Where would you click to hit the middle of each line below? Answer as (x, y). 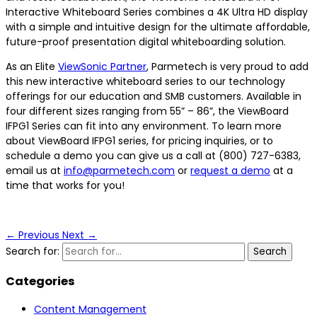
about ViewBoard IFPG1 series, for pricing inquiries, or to (139, 140)
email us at (35, 170)
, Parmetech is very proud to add (227, 66)
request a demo (230, 170)
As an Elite (32, 66)
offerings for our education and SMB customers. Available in (154, 96)
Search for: (33, 251)
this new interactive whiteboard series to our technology (145, 81)
